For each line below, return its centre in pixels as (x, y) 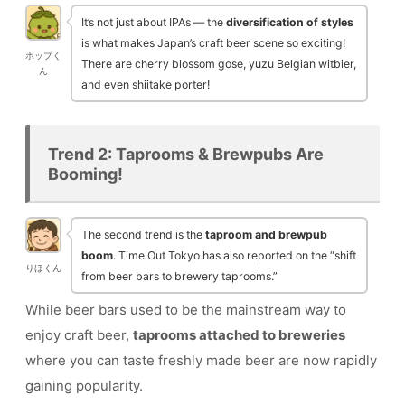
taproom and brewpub (266, 234)
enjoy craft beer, (79, 334)
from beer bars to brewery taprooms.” (179, 276)
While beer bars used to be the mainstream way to (186, 309)
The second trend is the (143, 234)
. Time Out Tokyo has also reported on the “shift (235, 255)
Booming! (85, 174)
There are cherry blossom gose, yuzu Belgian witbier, (219, 63)
